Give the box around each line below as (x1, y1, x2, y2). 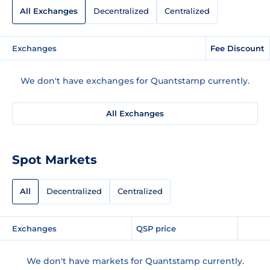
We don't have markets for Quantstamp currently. (26, 255, 244, 266)
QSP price (136, 223, 176, 233)
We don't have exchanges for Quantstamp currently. (20, 75, 250, 86)
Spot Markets (12, 152, 97, 167)
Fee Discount (210, 43, 265, 53)
